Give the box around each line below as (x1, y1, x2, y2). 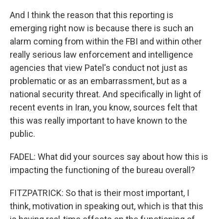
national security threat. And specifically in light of (10, 89, 201, 99)
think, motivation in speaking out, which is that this (10, 201, 203, 211)
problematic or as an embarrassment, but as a (10, 76, 187, 86)
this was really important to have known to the (10, 115, 187, 126)
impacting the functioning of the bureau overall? (10, 165, 195, 175)
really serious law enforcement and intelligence (10, 49, 193, 60)
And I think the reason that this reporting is (10, 10, 174, 20)
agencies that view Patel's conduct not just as (10, 63, 188, 73)
